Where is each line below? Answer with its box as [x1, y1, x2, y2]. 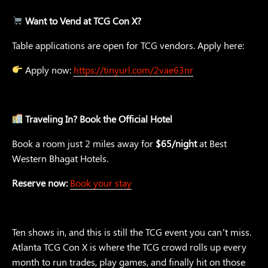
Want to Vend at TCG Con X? [23, 14, 142, 27]
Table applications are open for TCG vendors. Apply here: [12, 38, 244, 51]
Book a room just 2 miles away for [12, 136, 156, 150]
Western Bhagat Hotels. [12, 151, 108, 165]
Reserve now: [12, 176, 68, 189]
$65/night [156, 136, 197, 150]
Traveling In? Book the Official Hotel [23, 112, 173, 125]
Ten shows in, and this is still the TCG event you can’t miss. [12, 225, 251, 238]
